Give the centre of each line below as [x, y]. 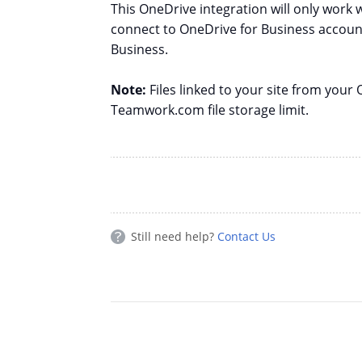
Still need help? [174, 237]
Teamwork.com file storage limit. [210, 110]
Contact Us [246, 237]
